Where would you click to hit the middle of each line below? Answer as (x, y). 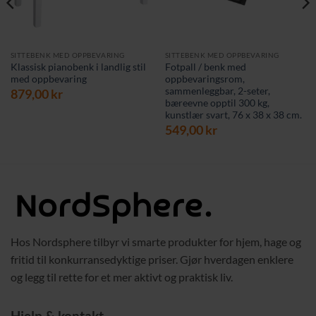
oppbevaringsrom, (205, 79)
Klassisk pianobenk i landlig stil (78, 67)
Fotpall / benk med (205, 67)
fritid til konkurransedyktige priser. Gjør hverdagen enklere (152, 259)
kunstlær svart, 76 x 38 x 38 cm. (233, 115)
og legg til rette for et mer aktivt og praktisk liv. (122, 276)
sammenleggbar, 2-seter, (217, 91)
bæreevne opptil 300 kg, (217, 103)
